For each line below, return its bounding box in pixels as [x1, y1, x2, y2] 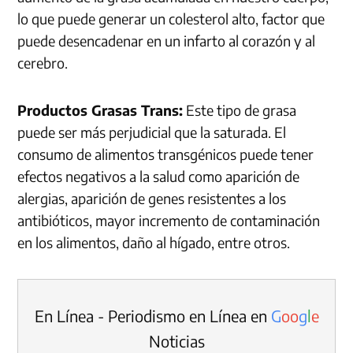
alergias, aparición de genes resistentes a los [17, 188, 287, 207]
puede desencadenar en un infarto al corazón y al [17, 31, 316, 50]
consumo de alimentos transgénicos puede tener [17, 144, 314, 163]
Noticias [148, 330, 205, 351]
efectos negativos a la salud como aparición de [17, 166, 300, 185]
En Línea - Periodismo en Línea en [34, 305, 271, 325]
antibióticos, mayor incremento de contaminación [17, 210, 321, 229]
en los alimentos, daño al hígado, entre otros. [17, 232, 291, 251]
